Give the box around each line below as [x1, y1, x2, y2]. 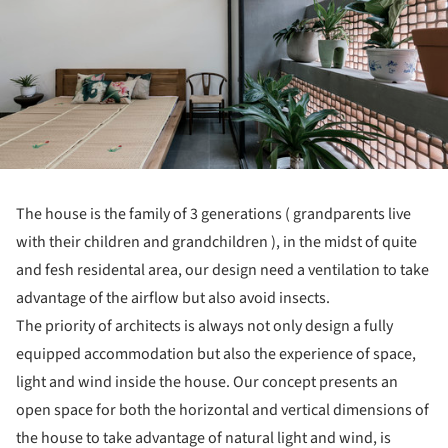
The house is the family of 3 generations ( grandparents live [16, 202, 411, 225]
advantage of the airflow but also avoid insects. [16, 286, 330, 309]
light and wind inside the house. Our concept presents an [16, 370, 398, 393]
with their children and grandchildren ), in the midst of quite [16, 230, 417, 253]
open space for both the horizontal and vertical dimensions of [16, 398, 429, 421]
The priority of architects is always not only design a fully [16, 314, 393, 337]
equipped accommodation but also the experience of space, [16, 342, 416, 365]
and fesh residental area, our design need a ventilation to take [16, 258, 429, 281]
